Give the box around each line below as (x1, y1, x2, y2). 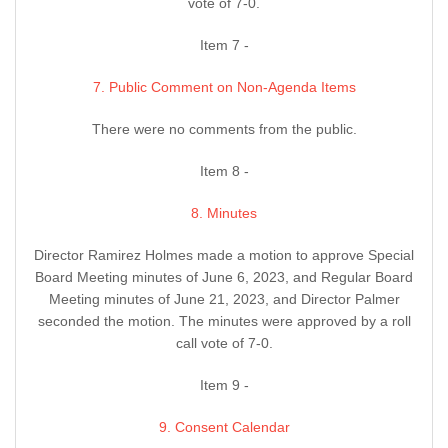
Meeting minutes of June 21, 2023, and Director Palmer (48, 291, 400, 308)
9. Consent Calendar (158, 419, 290, 436)
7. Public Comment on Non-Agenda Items (92, 79, 356, 96)
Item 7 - (199, 37, 249, 54)
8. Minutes (191, 205, 257, 222)
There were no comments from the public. (91, 121, 357, 138)
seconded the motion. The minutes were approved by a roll (37, 313, 411, 330)
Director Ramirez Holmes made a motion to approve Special (34, 247, 414, 264)
